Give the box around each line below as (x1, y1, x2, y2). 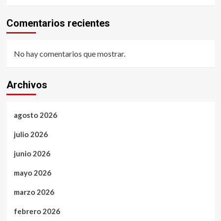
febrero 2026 (13, 207, 60, 216)
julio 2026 (13, 130, 48, 139)
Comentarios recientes (6, 17, 110, 30)
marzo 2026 (13, 187, 54, 197)
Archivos (6, 79, 47, 91)
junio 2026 (13, 149, 50, 158)
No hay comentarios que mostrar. (13, 49, 125, 59)
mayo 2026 (13, 168, 51, 178)
